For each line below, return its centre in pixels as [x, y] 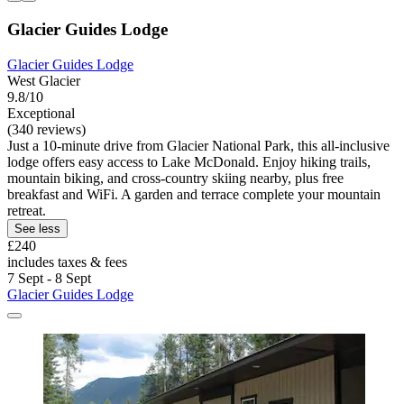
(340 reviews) [46, 129]
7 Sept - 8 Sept [49, 278]
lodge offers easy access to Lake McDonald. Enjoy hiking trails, [189, 161]
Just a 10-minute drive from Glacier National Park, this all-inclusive [198, 145]
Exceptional [41, 113]
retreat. [27, 210]
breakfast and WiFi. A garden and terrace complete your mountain [194, 194]
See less [37, 228]
